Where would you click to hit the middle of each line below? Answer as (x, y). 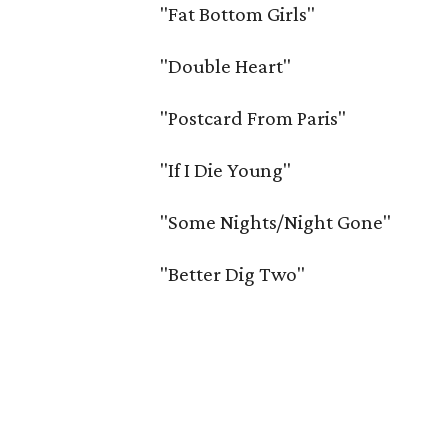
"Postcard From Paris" (253, 118)
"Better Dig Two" (233, 274)
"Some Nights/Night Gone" (276, 222)
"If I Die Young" (226, 170)
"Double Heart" (226, 66)
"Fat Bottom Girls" (238, 14)
